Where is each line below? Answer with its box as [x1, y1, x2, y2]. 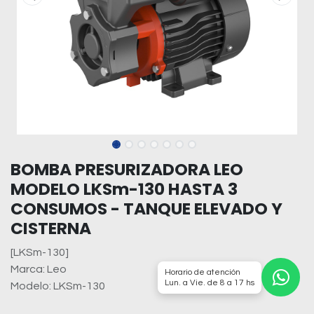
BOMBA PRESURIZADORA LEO [11, 158, 243, 181]
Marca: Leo [11, 264, 67, 275]
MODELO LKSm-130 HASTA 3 [11, 177, 238, 200]
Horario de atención [165, 267, 240, 277]
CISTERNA [11, 217, 91, 240]
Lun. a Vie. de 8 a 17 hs [165, 278, 254, 287]
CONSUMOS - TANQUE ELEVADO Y [11, 197, 282, 220]
